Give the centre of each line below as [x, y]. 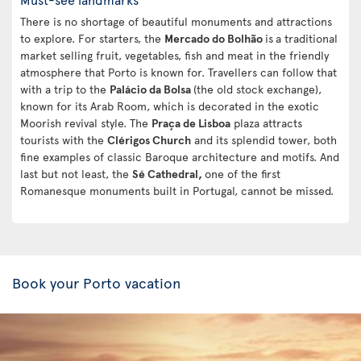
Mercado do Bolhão [215, 38]
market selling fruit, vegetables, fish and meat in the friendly [174, 55]
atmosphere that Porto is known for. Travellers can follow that [178, 72]
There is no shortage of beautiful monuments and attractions [176, 21]
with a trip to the [65, 89]
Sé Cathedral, [168, 173]
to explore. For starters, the [92, 38]
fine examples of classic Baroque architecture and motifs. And [180, 156]
